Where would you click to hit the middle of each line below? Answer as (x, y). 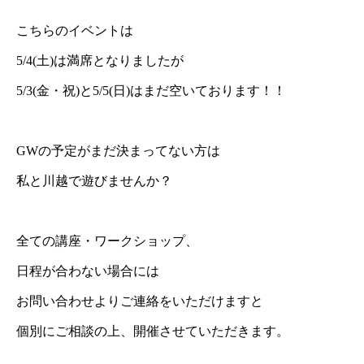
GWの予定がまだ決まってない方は (118, 150)
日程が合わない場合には (88, 271)
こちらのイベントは (75, 30)
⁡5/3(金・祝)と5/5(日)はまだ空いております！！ (151, 90)
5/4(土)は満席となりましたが (100, 60)
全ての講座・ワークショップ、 (107, 240)
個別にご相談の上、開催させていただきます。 (153, 331)
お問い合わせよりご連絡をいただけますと (140, 301)
